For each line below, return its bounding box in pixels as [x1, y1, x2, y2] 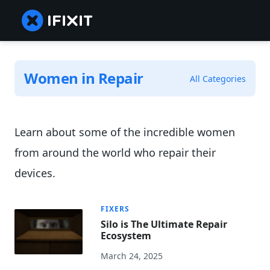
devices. [14, 166, 55, 181]
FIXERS [101, 204, 130, 215]
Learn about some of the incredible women [14, 125, 235, 140]
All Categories [190, 72, 246, 84]
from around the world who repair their [14, 145, 216, 160]
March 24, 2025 [101, 250, 163, 262]
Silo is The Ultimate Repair [101, 218, 228, 231]
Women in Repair [24, 68, 143, 89]
